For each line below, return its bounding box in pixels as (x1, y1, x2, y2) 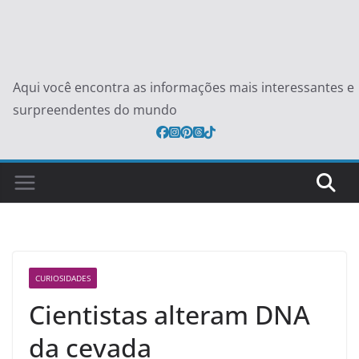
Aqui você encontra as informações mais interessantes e (13, 78, 354, 96)
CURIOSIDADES (35, 272, 91, 284)
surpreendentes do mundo (13, 100, 177, 119)
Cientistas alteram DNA (29, 296, 310, 332)
